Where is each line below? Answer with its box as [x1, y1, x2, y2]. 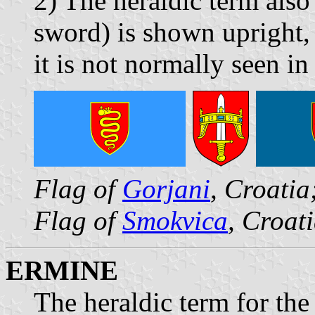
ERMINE [6, 255, 118, 285]
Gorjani [122, 173, 210, 204]
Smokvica [122, 205, 228, 236]
